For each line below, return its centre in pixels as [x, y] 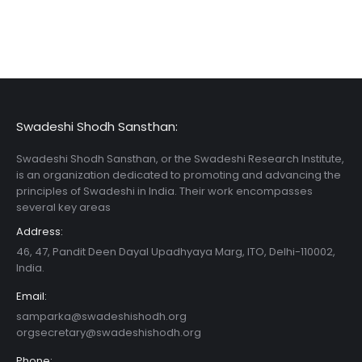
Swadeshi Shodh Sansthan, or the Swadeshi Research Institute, [180, 158]
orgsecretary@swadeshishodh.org [109, 332]
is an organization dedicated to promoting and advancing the [179, 175]
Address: [40, 231]
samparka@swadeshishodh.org [101, 316]
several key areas [63, 207]
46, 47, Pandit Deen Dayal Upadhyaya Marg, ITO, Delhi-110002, [176, 251]
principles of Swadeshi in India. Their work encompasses [164, 191]
